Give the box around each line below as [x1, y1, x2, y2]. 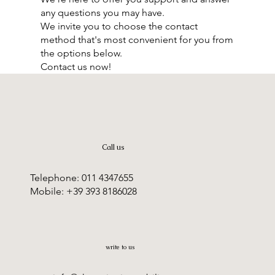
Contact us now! [41, 61, 112, 73]
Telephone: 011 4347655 [29, 171, 133, 184]
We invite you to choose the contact [41, 20, 198, 33]
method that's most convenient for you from [41, 34, 234, 46]
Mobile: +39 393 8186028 [29, 185, 137, 197]
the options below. [41, 47, 123, 60]
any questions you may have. [41, 7, 165, 19]
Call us [101, 142, 124, 153]
